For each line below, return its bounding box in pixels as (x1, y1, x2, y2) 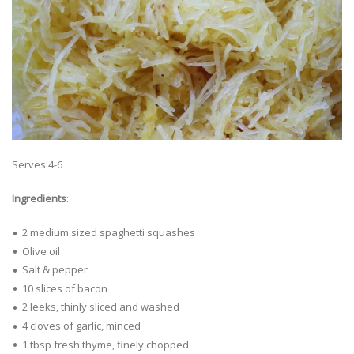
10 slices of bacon (22, 281, 107, 296)
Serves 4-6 (12, 157, 62, 172)
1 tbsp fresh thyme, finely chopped (22, 337, 189, 352)
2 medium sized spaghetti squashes (22, 225, 195, 240)
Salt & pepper (22, 262, 88, 277)
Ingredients (12, 191, 66, 206)
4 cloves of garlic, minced (22, 318, 141, 333)
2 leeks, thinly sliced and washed (22, 299, 179, 314)
